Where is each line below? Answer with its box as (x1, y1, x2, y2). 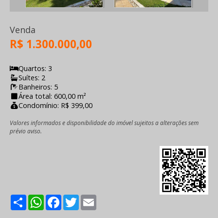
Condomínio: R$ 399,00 (18, 101, 92, 110)
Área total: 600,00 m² (18, 91, 86, 101)
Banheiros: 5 (18, 82, 58, 92)
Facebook (61, 193, 96, 204)
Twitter (79, 193, 106, 204)
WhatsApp (44, 193, 82, 204)
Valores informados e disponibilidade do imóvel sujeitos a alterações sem (10, 119, 199, 127)
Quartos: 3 (18, 64, 52, 73)
